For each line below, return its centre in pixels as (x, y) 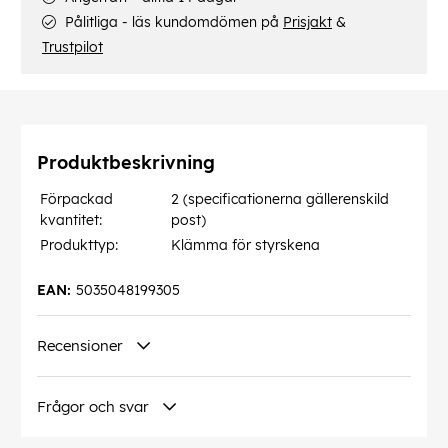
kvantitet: (71, 220)
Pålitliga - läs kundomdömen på (172, 22)
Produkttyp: (79, 245)
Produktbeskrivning (126, 163)
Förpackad (76, 199)
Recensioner (80, 346)
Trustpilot (72, 47)
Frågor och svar (93, 407)
